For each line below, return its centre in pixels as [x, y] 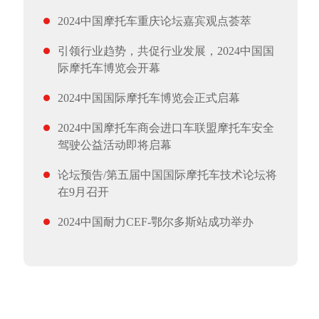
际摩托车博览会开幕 [109, 68]
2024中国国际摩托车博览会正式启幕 [148, 98]
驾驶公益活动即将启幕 [114, 145]
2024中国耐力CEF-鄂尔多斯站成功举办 [155, 222]
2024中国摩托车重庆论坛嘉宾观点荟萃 [154, 21]
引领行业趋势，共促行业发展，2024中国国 [166, 51]
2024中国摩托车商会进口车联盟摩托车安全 [166, 128]
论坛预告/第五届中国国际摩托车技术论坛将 [167, 175]
